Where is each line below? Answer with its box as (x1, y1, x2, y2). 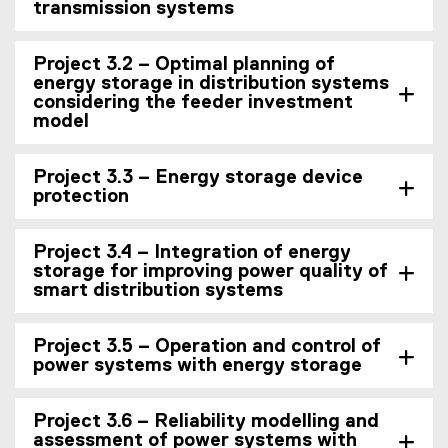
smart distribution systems (33, 281, 283, 300)
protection (33, 187, 129, 206)
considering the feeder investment (33, 93, 353, 112)
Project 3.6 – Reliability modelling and (33, 412, 379, 431)
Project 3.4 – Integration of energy (33, 243, 351, 262)
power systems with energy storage (33, 356, 362, 375)
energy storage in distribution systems (33, 74, 389, 93)
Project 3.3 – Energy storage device (33, 168, 363, 187)
